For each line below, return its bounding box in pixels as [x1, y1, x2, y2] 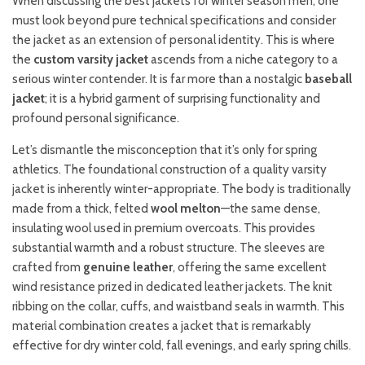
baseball [305, 72, 352, 87]
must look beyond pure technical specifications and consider [12, 13, 336, 29]
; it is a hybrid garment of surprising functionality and [45, 91, 320, 107]
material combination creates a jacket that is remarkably [12, 319, 311, 334]
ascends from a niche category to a [148, 52, 338, 68]
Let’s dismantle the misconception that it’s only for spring [12, 143, 317, 158]
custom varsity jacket [33, 52, 148, 68]
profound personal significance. [12, 111, 179, 126]
